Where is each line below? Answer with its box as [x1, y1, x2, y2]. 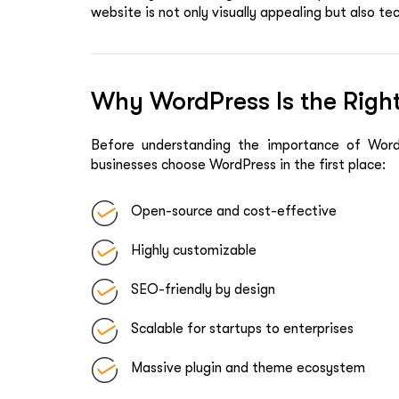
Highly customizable [131, 241, 256, 258]
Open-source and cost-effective [131, 202, 337, 219]
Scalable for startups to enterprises [131, 320, 354, 337]
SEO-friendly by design [131, 281, 275, 297]
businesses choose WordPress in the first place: [91, 156, 386, 173]
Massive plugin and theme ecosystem [131, 359, 365, 376]
